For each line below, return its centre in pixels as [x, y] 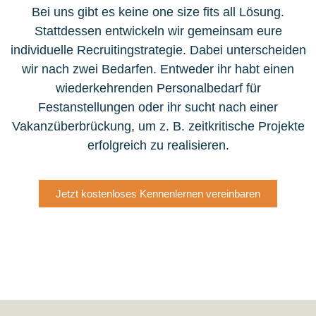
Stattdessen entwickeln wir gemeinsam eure [158, 31]
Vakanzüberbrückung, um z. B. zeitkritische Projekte [158, 127]
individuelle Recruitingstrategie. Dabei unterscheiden [158, 50]
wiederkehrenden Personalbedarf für [158, 89]
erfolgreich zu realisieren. [158, 146]
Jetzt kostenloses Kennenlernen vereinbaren [158, 193]
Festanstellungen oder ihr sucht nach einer [158, 108]
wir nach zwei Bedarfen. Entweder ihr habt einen [158, 69]
